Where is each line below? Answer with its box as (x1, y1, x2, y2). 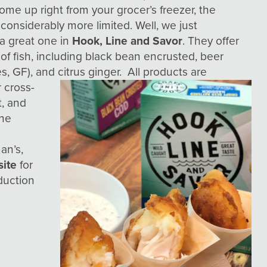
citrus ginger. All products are (58, 64, 207, 79)
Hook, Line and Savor (72, 33, 183, 48)
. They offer (182, 33, 240, 48)
